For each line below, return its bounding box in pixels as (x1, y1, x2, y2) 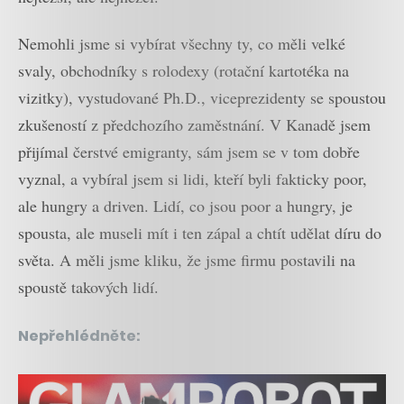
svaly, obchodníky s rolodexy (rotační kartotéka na (18, 60, 349, 82)
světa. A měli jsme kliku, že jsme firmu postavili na (18, 249, 355, 271)
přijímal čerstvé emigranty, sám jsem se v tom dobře (18, 141, 360, 163)
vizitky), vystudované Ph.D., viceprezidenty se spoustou (18, 87, 386, 109)
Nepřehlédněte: (18, 326, 141, 347)
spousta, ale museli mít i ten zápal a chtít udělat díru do (18, 222, 381, 244)
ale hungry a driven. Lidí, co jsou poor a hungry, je (18, 195, 353, 217)
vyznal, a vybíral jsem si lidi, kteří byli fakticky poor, (18, 168, 367, 190)
